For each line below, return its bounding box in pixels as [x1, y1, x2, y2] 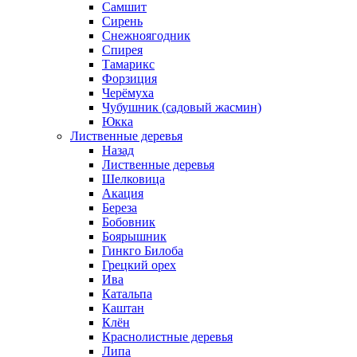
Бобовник [102, 214, 155, 229]
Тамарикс [102, 57, 155, 71]
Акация [102, 186, 143, 200]
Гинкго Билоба [102, 243, 183, 257]
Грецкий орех [102, 257, 176, 272]
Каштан [102, 300, 144, 315]
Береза [102, 200, 137, 214]
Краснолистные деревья [102, 329, 233, 343]
